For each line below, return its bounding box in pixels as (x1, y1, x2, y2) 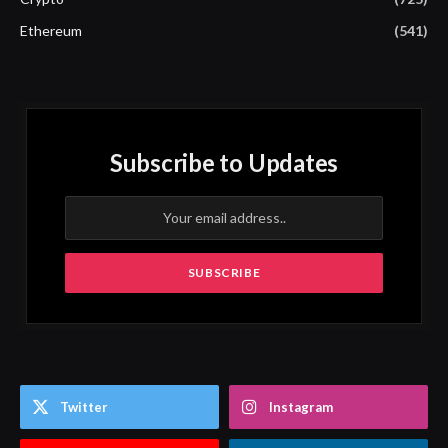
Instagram (269, 398, 333, 415)
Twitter (60, 398, 108, 415)
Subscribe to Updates (109, 147, 339, 177)
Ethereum (20, 21, 82, 39)
